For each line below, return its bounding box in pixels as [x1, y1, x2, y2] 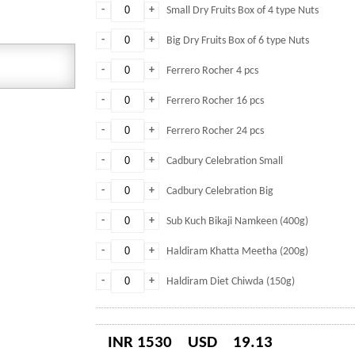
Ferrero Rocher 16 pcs [166, 95, 264, 107]
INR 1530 [107, 334, 172, 351]
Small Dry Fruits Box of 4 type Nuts [166, 5, 319, 17]
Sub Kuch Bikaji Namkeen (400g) [166, 216, 308, 227]
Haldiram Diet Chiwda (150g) [166, 276, 295, 288]
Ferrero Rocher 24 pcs [166, 125, 264, 137]
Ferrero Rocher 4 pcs [166, 65, 258, 77]
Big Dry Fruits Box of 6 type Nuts [166, 35, 309, 47]
